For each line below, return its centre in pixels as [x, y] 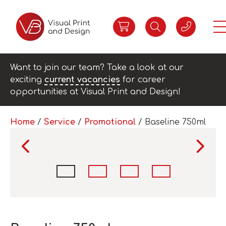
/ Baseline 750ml [171, 122]
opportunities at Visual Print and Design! [95, 92]
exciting [27, 80]
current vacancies [82, 80]
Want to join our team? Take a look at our [97, 68]
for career [143, 80]
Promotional [110, 122]
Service [60, 122]
